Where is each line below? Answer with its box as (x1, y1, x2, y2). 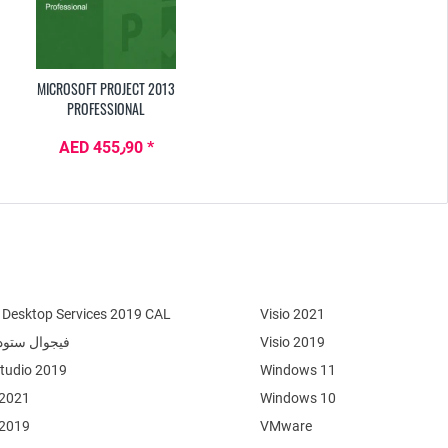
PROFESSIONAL (67, 98, 146, 120)
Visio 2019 (260, 334, 326, 351)
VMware (260, 418, 313, 435)
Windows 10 (260, 390, 337, 407)
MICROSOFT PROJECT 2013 (37, 78, 176, 100)
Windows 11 (260, 362, 337, 379)
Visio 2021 (260, 306, 326, 323)
